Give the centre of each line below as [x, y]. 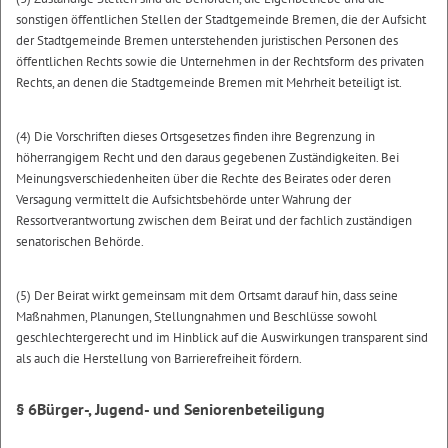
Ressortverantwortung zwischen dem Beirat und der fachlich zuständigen [214, 220]
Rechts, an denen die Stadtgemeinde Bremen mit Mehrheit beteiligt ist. [209, 82]
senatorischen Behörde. [80, 241]
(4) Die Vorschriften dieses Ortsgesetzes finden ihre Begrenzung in [195, 136]
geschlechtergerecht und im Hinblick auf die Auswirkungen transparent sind [222, 337]
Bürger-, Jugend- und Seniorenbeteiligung [181, 408]
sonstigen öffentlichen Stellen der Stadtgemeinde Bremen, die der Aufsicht [221, 19]
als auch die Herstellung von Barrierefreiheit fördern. [159, 358]
